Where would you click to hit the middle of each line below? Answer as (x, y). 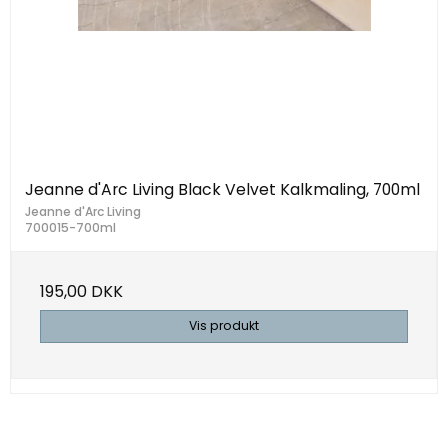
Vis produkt (224, 326)
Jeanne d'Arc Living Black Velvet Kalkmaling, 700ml (222, 190)
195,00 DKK (81, 292)
